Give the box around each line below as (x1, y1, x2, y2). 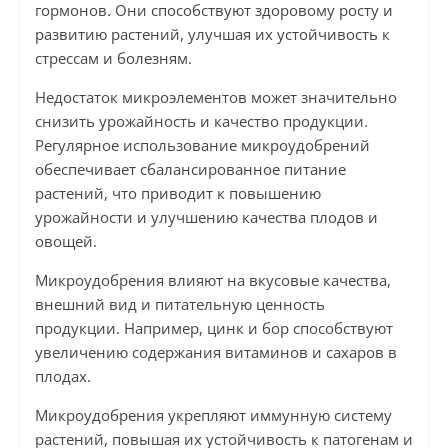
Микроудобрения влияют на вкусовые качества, (34, 270, 391, 291)
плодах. (34, 366, 91, 387)
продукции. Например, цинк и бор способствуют (34, 318, 393, 339)
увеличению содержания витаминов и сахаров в (34, 342, 397, 363)
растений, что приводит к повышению (34, 183, 321, 204)
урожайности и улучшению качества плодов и (34, 207, 378, 228)
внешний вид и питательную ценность (34, 294, 325, 315)
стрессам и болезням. (34, 48, 192, 69)
